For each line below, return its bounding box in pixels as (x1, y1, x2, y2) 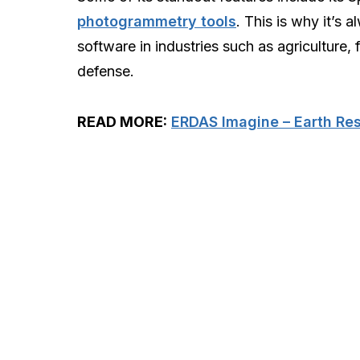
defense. (77, 62, 134, 80)
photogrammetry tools (77, 12, 236, 30)
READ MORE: (77, 112, 167, 130)
